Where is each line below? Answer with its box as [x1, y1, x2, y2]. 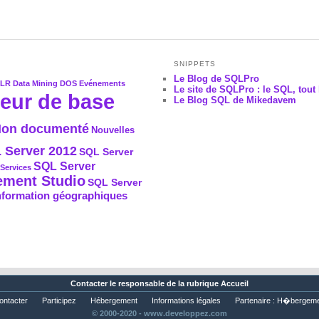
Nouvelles [90, 125, 135, 136]
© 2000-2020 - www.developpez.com [92, 308, 227, 318]
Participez [41, 296, 76, 305]
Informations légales [151, 296, 221, 305]
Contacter [70, 278, 108, 288]
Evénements [78, 79, 125, 88]
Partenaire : [234, 296, 277, 305]
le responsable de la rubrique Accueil [108, 278, 249, 288]
